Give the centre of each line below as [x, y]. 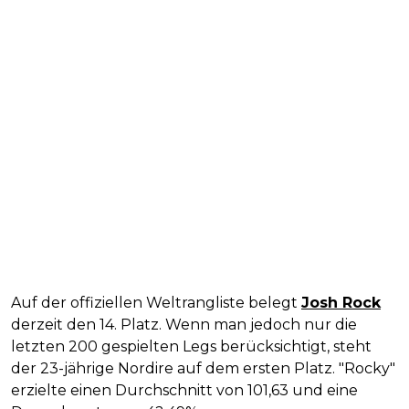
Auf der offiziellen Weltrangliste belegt [156, 302]
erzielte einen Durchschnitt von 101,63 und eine [184, 390]
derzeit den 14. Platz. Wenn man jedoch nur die [184, 324]
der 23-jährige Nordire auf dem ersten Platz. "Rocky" [203, 368]
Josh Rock [341, 302]
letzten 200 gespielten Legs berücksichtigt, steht [191, 346]
